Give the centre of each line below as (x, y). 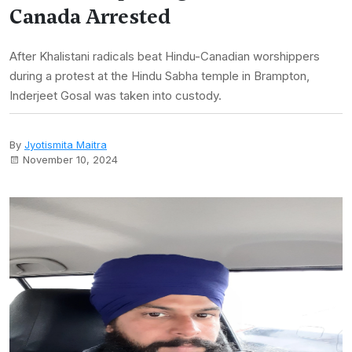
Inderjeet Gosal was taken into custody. (115, 95)
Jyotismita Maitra (66, 145)
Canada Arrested (90, 16)
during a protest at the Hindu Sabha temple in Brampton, (159, 76)
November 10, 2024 (70, 159)
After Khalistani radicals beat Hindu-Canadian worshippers (165, 56)
